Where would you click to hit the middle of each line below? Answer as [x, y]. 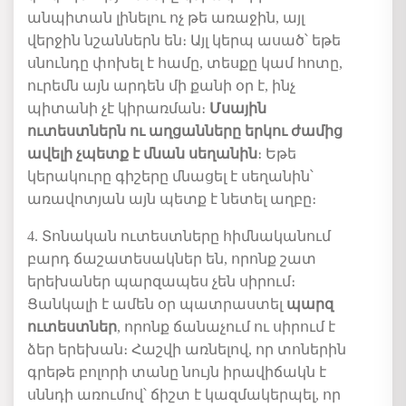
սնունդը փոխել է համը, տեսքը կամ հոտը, [185, 63]
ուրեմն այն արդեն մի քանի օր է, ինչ [161, 85]
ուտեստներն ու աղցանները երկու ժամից [185, 130]
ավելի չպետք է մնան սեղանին [142, 153]
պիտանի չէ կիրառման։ [118, 108]
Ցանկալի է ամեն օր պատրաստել [157, 304]
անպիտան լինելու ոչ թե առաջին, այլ [166, 17]
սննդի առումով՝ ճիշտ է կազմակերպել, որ [184, 394]
